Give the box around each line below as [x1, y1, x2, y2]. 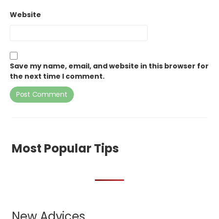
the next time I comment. [10, 71, 105, 82]
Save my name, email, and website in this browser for [10, 61, 209, 71]
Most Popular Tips [12, 140, 119, 157]
